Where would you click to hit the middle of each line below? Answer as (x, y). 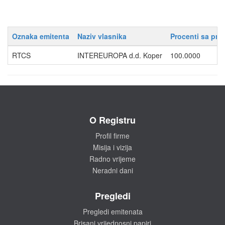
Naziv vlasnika (102, 36)
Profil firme (113, 136)
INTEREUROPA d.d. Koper (120, 55)
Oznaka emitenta (41, 36)
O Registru (113, 120)
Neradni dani (113, 170)
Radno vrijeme (113, 159)
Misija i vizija (113, 147)
